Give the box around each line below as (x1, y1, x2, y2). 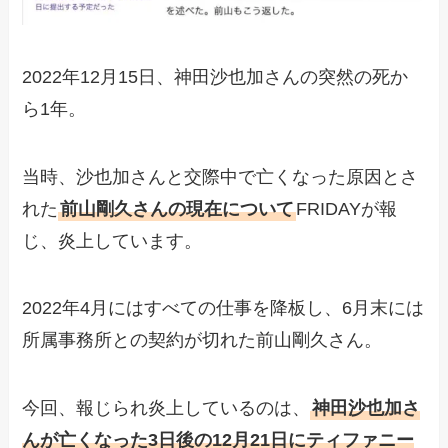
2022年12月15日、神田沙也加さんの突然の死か (22, 66, 409, 87)
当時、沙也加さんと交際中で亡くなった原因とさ (22, 166, 419, 187)
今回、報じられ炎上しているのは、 (22, 398, 311, 419)
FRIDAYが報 (296, 198, 398, 219)
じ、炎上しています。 (22, 230, 203, 251)
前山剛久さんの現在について (60, 198, 295, 219)
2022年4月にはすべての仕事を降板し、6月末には (22, 298, 425, 319)
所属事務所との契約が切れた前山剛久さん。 (22, 330, 383, 351)
